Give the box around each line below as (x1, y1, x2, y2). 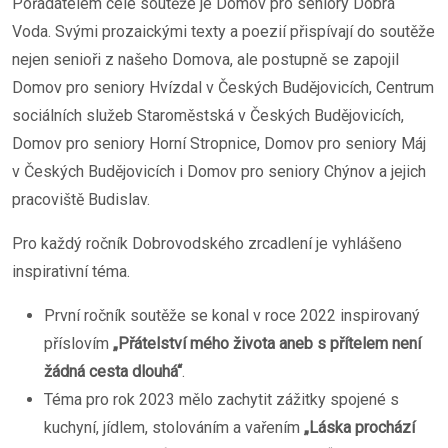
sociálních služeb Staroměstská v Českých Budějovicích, (12, 106, 404, 125)
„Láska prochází (304, 418, 415, 437)
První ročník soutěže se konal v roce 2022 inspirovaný (44, 306, 420, 325)
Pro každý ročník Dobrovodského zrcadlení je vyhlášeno (12, 234, 402, 253)
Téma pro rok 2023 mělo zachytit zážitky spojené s (44, 390, 399, 409)
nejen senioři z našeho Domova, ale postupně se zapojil (12, 50, 399, 69)
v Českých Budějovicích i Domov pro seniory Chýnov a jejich (12, 162, 426, 181)
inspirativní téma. (12, 262, 130, 281)
